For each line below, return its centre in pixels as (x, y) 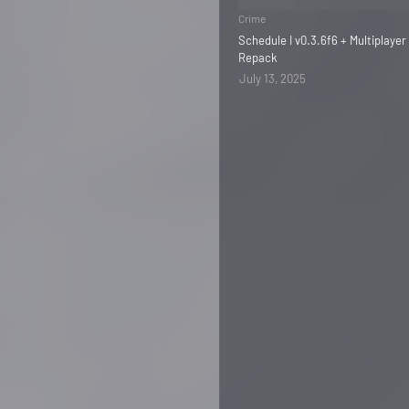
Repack (258, 58)
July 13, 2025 (273, 79)
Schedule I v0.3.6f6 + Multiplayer (322, 40)
